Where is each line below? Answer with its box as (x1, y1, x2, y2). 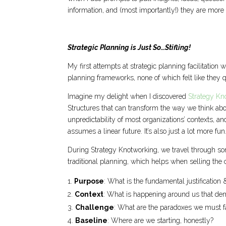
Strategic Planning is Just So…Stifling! (68, 43, 191, 52)
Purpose (74, 177, 104, 186)
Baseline (75, 216, 108, 225)
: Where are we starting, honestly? (107, 216, 214, 225)
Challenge (75, 203, 115, 212)
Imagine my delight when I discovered (68, 92, 189, 101)
